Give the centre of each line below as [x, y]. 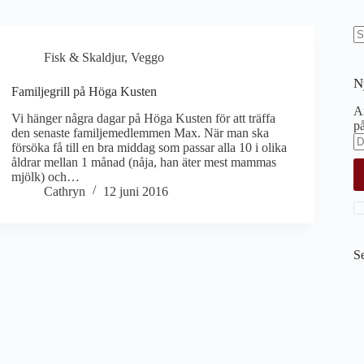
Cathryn [65, 191]
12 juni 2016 [136, 191]
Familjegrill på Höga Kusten [84, 91]
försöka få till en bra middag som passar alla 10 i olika [149, 147]
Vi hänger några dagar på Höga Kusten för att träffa [144, 118]
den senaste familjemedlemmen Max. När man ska [141, 132]
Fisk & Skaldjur [84, 57]
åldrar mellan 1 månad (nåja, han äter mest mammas [144, 162]
